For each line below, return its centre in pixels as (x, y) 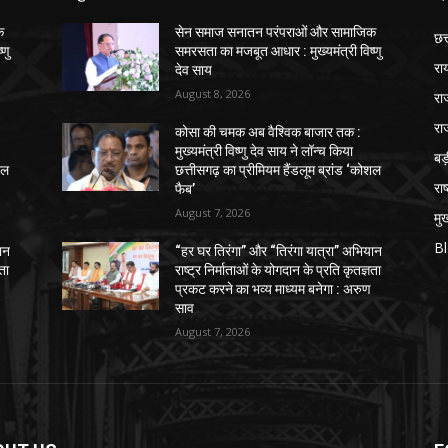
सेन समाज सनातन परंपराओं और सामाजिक (276, 31)
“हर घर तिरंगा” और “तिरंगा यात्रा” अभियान (279, 250)
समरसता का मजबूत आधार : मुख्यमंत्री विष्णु (279, 50)
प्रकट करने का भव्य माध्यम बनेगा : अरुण (273, 288)
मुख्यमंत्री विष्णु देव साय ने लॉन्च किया (264, 150)
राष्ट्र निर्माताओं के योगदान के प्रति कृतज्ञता (278, 269)
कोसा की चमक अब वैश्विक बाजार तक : (268, 131)
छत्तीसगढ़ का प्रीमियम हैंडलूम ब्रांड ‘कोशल (278, 169)
